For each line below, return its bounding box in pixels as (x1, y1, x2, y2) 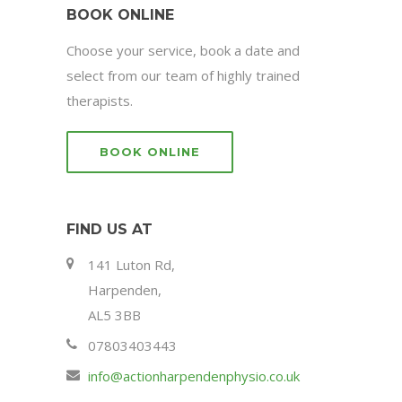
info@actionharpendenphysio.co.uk (88, 367, 300, 386)
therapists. (66, 92, 133, 110)
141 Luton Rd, (88, 256, 175, 275)
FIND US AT (66, 221, 153, 239)
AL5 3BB (88, 306, 141, 325)
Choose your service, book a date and (66, 41, 300, 60)
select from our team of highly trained (66, 66, 300, 85)
